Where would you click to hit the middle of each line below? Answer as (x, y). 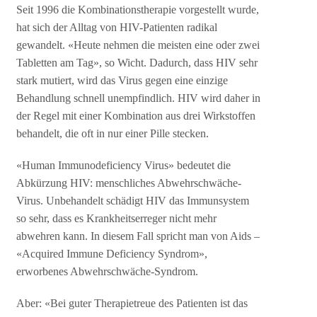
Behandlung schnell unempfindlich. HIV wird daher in (139, 98)
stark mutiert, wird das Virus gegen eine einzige (122, 81)
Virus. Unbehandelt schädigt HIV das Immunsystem (133, 201)
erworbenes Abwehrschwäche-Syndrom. (108, 272)
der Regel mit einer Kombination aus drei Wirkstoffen (136, 116)
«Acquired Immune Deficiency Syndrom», (112, 254)
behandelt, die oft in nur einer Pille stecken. (113, 134)
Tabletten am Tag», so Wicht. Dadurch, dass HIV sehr (137, 63)
